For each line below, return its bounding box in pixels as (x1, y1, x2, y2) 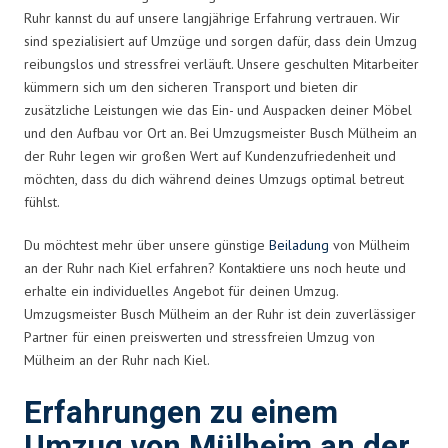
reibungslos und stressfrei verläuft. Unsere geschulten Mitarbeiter (24, 54, 419, 73)
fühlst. (24, 192, 60, 211)
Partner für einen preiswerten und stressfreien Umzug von (24, 327, 375, 346)
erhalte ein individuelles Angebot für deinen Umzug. (24, 281, 338, 300)
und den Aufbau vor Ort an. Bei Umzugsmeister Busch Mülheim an (24, 123, 417, 142)
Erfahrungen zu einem (24, 390, 338, 436)
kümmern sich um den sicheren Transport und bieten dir (24, 77, 358, 96)
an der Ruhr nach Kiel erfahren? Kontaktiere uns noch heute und (24, 258, 406, 277)
